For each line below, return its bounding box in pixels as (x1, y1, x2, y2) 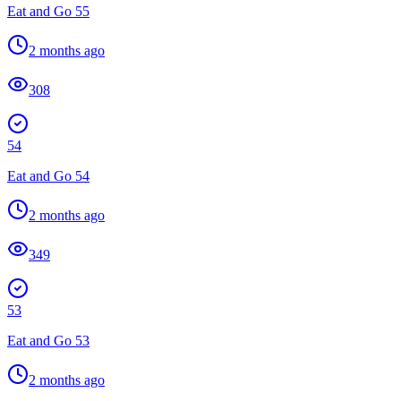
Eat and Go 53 (7, 332, 90, 348)
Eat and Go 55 (7, 3, 90, 19)
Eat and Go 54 (7, 167, 90, 183)
